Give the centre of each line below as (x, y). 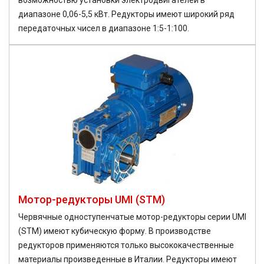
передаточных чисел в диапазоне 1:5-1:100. (104, 29)
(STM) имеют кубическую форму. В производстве (115, 231)
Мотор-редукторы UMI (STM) (92, 200)
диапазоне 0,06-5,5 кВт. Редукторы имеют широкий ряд (126, 14)
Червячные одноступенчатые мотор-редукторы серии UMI (132, 217)
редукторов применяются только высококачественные (126, 245)
